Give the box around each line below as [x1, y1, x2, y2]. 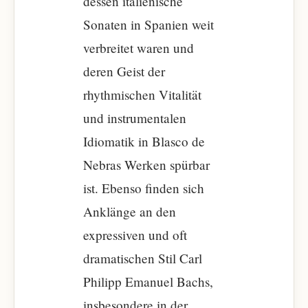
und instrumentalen [83, 109, 186, 126]
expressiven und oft [83, 226, 187, 243]
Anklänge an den [83, 203, 176, 220]
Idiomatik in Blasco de [83, 133, 205, 150]
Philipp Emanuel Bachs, [83, 273, 213, 290]
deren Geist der [83, 63, 165, 80]
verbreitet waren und [83, 39, 194, 56]
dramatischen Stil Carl [83, 250, 202, 267]
